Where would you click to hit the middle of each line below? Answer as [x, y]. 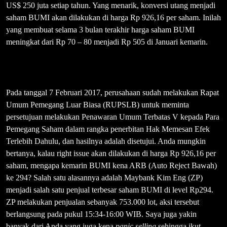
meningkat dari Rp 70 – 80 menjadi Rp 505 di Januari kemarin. [107, 42]
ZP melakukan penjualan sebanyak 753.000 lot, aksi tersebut [103, 202]
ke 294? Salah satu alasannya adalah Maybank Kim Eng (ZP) [104, 178]
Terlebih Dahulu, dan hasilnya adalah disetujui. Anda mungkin [106, 141]
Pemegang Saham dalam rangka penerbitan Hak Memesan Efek [108, 129]
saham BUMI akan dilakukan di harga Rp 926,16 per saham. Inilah [113, 18]
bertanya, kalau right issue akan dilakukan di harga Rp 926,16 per [111, 154]
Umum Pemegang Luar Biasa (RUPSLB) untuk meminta [98, 105]
